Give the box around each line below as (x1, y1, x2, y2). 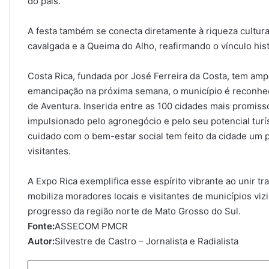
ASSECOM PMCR (55, 220, 128, 232)
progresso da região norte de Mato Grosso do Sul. (28, 205, 241, 217)
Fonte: (28, 220, 55, 232)
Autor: (28, 235, 55, 247)
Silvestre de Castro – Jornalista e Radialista (55, 235, 238, 247)
